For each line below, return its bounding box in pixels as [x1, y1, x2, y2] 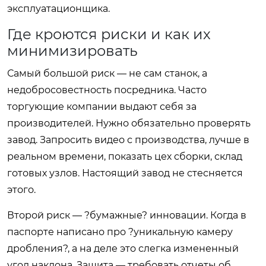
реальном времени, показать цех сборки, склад [7, 150, 242, 162]
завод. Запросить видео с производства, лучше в [7, 134, 249, 145]
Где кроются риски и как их [7, 25, 211, 43]
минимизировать [7, 42, 138, 59]
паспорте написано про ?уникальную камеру [7, 226, 233, 237]
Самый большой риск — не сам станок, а [7, 67, 207, 79]
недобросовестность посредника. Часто [7, 84, 207, 96]
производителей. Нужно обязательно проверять [7, 117, 251, 129]
